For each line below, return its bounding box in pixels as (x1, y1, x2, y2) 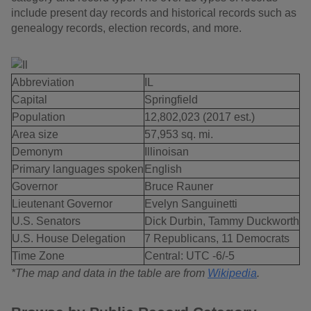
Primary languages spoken (12, 163, 144, 176)
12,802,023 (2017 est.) (144, 111, 255, 124)
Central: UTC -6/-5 (144, 250, 235, 262)
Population (12, 111, 65, 124)
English (144, 163, 182, 176)
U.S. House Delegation (12, 233, 126, 245)
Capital (12, 94, 47, 106)
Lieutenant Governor (12, 198, 112, 210)
